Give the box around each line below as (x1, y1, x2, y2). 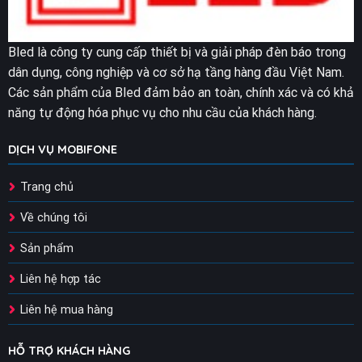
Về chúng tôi (19, 210, 87, 225)
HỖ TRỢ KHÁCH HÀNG (7, 343, 130, 359)
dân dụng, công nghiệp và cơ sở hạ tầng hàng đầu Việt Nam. (7, 65, 344, 81)
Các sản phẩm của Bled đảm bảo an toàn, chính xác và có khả (7, 85, 354, 101)
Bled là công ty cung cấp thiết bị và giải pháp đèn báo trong (7, 44, 346, 61)
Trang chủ (19, 179, 74, 194)
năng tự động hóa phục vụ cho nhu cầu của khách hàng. (7, 105, 317, 121)
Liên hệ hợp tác (19, 271, 101, 286)
